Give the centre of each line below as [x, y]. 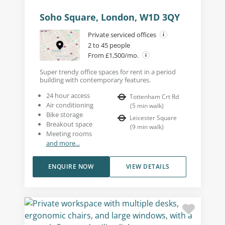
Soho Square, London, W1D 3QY [109, 17]
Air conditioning [70, 105]
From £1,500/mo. [114, 55]
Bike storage [64, 114]
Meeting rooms [69, 133]
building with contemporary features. [95, 80]
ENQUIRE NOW [71, 166]
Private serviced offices [123, 34]
